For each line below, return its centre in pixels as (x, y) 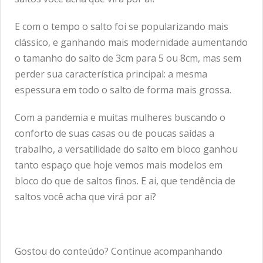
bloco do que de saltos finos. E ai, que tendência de (125, 181)
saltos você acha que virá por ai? (85, 197)
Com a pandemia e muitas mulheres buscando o (120, 117)
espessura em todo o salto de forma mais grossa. (123, 90)
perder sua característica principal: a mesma (111, 74)
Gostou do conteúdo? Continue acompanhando (119, 251)
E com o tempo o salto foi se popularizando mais (122, 26)
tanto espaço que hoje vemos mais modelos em (119, 165)
